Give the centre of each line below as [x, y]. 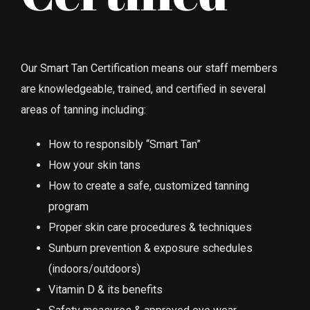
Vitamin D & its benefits [106, 289]
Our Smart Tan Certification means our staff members [149, 68]
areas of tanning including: [83, 109]
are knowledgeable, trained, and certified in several [143, 89]
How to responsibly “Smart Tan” [125, 144]
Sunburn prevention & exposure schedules [151, 248]
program [69, 206]
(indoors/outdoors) [94, 268]
